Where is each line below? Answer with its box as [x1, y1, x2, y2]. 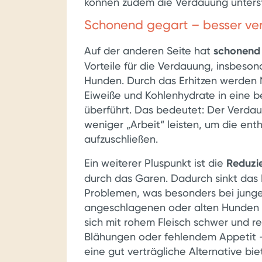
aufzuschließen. [84, 133, 158, 145]
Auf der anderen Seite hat [84, 44, 213, 57]
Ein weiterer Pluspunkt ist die [84, 157, 226, 169]
